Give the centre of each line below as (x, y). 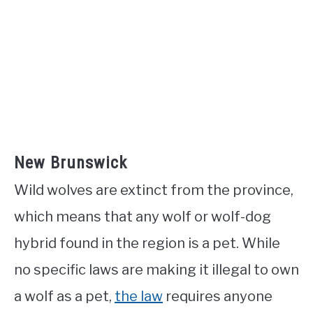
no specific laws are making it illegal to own (156, 270)
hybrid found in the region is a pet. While (147, 243)
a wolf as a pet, (64, 297)
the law (139, 297)
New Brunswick (71, 163)
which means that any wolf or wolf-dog (143, 217)
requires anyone (218, 297)
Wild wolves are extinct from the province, (154, 190)
